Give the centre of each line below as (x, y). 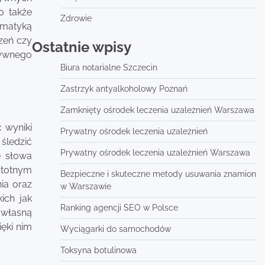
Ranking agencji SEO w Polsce (119, 208)
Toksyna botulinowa (98, 250)
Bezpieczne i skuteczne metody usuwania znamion (158, 174)
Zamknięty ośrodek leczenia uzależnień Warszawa (157, 110)
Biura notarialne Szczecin (109, 67)
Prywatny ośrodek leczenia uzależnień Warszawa (155, 153)
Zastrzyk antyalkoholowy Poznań (124, 89)
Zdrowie (76, 18)
